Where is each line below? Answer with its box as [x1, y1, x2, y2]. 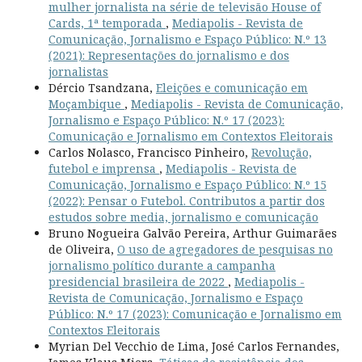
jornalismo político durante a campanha [48, 258, 276, 274]
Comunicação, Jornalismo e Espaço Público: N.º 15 [48, 177, 326, 193]
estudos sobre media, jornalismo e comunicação [48, 209, 318, 225]
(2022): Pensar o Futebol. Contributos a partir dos [48, 193, 325, 209]
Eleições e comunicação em [155, 80, 308, 96]
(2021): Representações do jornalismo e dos [48, 48, 289, 64]
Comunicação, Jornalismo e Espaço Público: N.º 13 [48, 32, 326, 48]
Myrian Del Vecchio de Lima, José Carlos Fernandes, [48, 339, 339, 355]
